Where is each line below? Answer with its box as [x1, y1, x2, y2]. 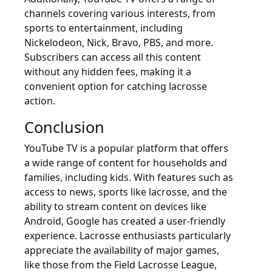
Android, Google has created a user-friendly [24, 214, 225, 228]
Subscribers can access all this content [24, 50, 201, 64]
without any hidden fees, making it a [24, 64, 191, 78]
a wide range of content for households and [24, 155, 227, 169]
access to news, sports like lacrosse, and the [24, 185, 227, 199]
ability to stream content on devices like [24, 199, 206, 213]
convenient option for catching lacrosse [24, 79, 207, 93]
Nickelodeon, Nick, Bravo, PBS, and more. [24, 35, 213, 49]
